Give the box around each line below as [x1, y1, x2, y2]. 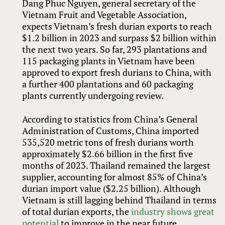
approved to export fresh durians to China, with [22, 66, 212, 78]
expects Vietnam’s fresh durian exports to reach [22, 20, 212, 32]
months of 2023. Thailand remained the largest [22, 159, 211, 171]
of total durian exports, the [22, 205, 132, 217]
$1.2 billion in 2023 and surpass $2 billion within [22, 31, 217, 44]
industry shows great [131, 205, 215, 217]
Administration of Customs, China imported [22, 124, 199, 137]
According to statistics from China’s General [22, 113, 198, 125]
